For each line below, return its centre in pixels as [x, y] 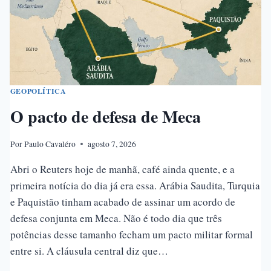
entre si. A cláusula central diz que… [89, 250]
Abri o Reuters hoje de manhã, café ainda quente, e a [122, 169]
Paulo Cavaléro [50, 144]
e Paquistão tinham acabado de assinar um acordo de [122, 201]
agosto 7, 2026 [112, 144]
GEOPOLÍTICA [38, 91]
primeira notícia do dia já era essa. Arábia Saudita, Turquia [135, 185]
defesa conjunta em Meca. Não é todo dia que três [116, 218]
